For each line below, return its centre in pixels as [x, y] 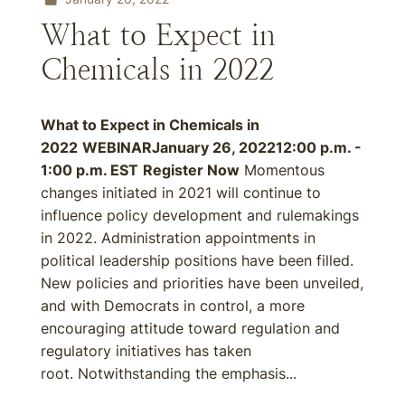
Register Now [191, 170]
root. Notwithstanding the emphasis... [169, 373]
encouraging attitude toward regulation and [190, 328]
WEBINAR [117, 147]
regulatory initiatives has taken [146, 351]
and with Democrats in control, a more [173, 306]
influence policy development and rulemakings [200, 215]
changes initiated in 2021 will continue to [181, 193]
